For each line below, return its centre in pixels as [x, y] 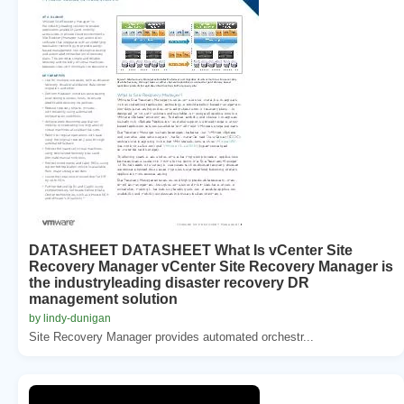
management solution [103, 298]
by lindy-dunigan [70, 318]
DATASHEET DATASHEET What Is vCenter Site [191, 250]
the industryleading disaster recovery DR [169, 282]
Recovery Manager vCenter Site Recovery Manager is [211, 266]
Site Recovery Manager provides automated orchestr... [171, 336]
